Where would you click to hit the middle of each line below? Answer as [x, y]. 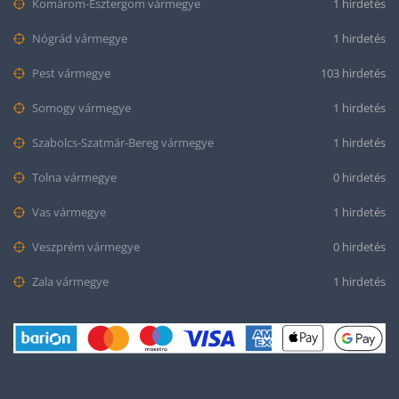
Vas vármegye [68, 212]
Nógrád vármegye [78, 38]
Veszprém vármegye [85, 247]
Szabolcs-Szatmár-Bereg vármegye [122, 142]
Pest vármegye [70, 73]
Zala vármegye [69, 281]
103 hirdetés [353, 73]
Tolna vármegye [73, 177]
